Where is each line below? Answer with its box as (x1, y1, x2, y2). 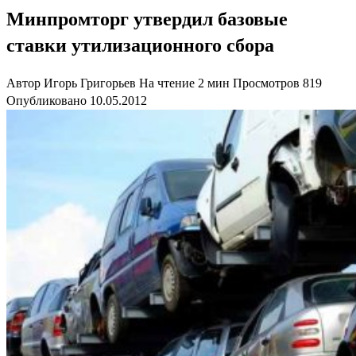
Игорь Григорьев (44, 75, 136, 90)
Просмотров (233, 75, 300, 90)
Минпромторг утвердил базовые (6, 8, 288, 29)
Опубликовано (6, 93, 87, 107)
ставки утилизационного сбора (6, 34, 274, 56)
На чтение (139, 75, 195, 90)
